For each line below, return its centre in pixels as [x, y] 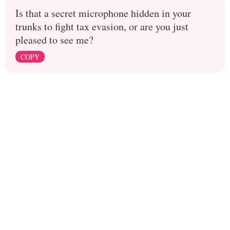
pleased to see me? [54, 40]
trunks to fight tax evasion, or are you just [102, 26]
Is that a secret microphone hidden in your [103, 13]
